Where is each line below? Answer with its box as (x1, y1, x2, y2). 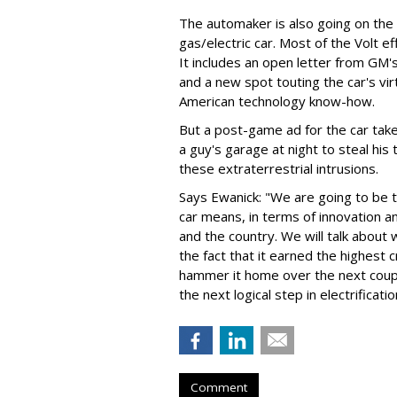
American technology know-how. (179, 92, 375, 110)
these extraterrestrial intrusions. (179, 160, 378, 177)
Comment (191, 379, 247, 395)
